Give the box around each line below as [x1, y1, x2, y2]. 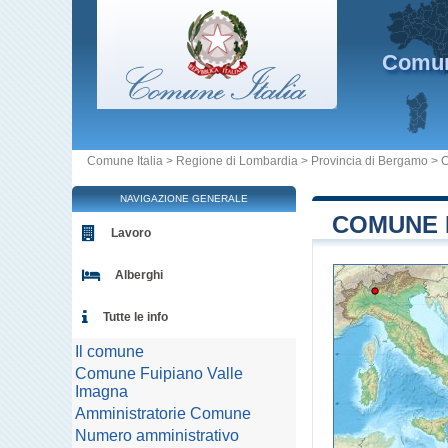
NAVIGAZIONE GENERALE [120, 193, 248, 204]
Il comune [75, 343, 144, 360]
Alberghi [115, 268, 163, 282]
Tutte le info [103, 310, 168, 324]
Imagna [75, 383, 128, 400]
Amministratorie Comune [75, 405, 251, 422]
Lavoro [111, 226, 151, 240]
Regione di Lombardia [176, 154, 298, 168]
